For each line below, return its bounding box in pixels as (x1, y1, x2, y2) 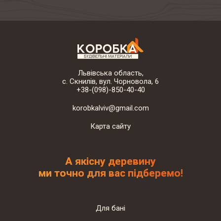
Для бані (96, 204, 125, 213)
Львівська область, (77, 69, 144, 77)
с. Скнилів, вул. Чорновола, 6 (62, 77, 159, 86)
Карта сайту (90, 122, 131, 131)
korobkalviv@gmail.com (72, 104, 149, 112)
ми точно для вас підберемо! (38, 167, 183, 179)
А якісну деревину (65, 155, 156, 167)
